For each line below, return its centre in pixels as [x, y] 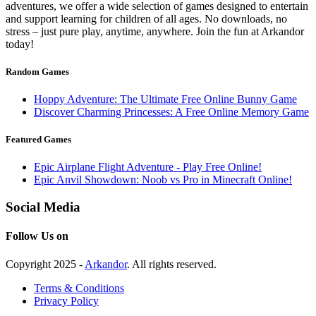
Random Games [37, 71]
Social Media [43, 207]
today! [20, 44]
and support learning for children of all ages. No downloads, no [146, 18]
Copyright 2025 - [45, 264]
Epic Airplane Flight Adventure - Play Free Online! [148, 167]
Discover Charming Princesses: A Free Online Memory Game [171, 111]
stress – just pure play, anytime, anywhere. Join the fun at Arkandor [155, 31]
